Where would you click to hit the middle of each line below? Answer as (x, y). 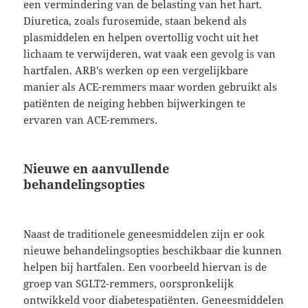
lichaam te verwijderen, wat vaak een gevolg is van (150, 53)
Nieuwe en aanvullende (97, 168)
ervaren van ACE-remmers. (91, 119)
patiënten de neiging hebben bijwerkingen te (135, 103)
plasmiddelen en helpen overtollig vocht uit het (141, 37)
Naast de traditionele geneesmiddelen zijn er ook (144, 233)
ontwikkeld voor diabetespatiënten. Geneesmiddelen (154, 299)
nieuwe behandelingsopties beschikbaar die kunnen (153, 250)
